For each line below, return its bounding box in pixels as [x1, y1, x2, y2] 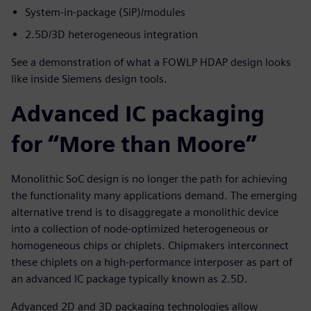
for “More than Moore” [11, 130, 257, 158]
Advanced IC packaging [11, 99, 264, 127]
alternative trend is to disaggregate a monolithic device [11, 205, 278, 219]
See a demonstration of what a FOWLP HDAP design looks [11, 55, 291, 69]
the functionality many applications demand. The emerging [11, 188, 297, 202]
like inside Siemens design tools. [11, 72, 167, 85]
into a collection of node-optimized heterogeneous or [11, 221, 269, 235]
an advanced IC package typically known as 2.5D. [11, 271, 248, 285]
